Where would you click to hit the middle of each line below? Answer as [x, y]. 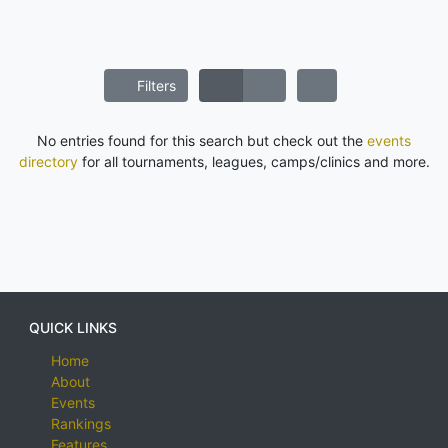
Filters [154, 85]
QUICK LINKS [73, 328]
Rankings [80, 424]
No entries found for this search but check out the [202, 141]
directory [48, 162]
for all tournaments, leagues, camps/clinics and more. [253, 162]
